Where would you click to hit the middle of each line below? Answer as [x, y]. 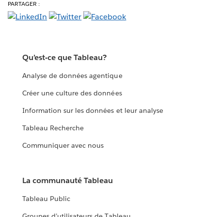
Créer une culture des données [72, 93]
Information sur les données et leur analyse [93, 111]
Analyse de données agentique [72, 76]
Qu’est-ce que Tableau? [65, 58]
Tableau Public [46, 199]
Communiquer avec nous [63, 146]
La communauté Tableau [68, 181]
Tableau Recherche [53, 128]
